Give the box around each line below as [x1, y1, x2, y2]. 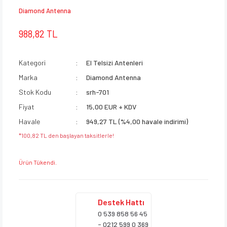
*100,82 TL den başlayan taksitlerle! [19, 131, 114, 139]
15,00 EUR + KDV [86, 102, 137, 111]
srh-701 [86, 87, 109, 96]
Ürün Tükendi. [19, 158, 57, 166]
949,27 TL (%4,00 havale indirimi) [86, 117, 188, 126]
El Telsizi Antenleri [86, 58, 143, 67]
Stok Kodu [19, 87, 51, 96]
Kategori [19, 58, 46, 67]
